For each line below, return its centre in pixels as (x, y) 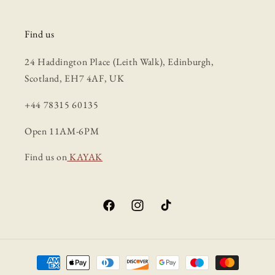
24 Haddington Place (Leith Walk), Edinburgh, (119, 62)
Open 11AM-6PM (62, 131)
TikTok (172, 212)
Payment (39, 257)
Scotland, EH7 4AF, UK (75, 79)
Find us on (46, 157)
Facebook (120, 212)
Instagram (149, 212)
